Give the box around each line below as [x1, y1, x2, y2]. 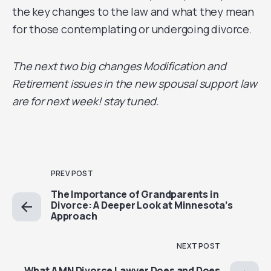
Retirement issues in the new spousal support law [12, 76, 257, 91]
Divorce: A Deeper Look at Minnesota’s [51, 198, 233, 212]
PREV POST [51, 168, 93, 178]
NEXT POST [177, 241, 220, 251]
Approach [51, 209, 97, 223]
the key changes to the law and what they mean [12, 4, 254, 19]
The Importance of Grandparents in [51, 188, 219, 201]
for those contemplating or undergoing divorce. [12, 22, 252, 36]
